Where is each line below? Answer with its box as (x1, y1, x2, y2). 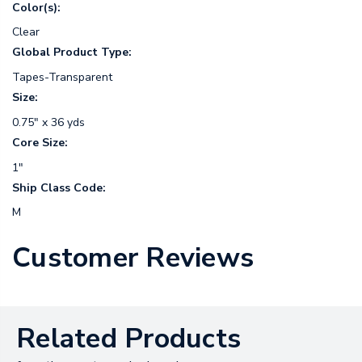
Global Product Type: (12, 44, 132, 61)
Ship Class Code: (12, 179, 106, 196)
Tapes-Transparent (12, 69, 112, 86)
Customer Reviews (12, 239, 254, 277)
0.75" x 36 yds (12, 114, 85, 130)
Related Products (16, 320, 241, 358)
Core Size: (12, 134, 68, 150)
